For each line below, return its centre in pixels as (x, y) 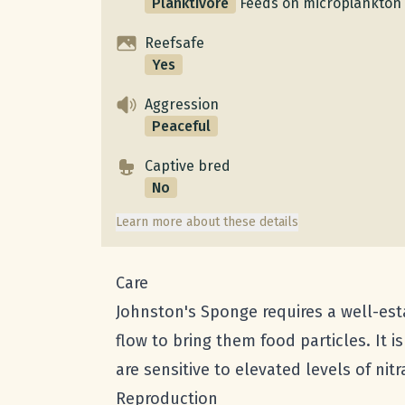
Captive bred (188, 166)
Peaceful (181, 126)
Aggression (182, 104)
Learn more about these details (207, 222)
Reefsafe (174, 43)
